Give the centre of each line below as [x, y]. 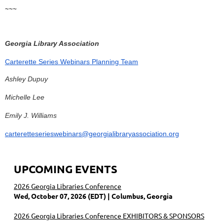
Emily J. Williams [31, 115]
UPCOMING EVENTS [66, 169]
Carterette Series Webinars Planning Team [72, 61]
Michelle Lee [25, 97]
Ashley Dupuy [26, 79]
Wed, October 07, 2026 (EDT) [60, 196]
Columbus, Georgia [142, 196]
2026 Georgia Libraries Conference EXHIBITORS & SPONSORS [109, 215]
